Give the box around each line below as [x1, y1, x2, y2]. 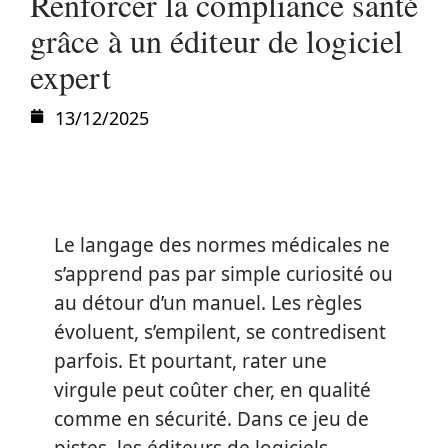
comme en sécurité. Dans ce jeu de [54, 406, 369, 432]
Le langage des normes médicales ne [54, 232, 390, 258]
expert [30, 55, 111, 98]
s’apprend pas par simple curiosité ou [54, 261, 393, 287]
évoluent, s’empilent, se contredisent [54, 319, 386, 345]
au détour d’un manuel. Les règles [54, 290, 362, 316]
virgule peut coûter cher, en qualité [54, 377, 371, 403]
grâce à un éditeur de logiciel [30, 19, 404, 62]
